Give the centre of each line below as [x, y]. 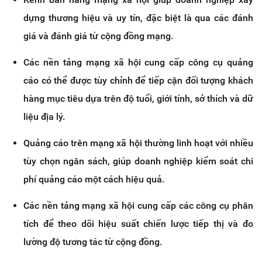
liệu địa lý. [44, 117]
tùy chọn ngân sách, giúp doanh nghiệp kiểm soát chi [138, 161]
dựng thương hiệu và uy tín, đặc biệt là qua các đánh [138, 18]
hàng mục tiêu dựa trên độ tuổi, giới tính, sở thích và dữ [138, 99]
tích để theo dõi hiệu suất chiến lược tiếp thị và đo [138, 224]
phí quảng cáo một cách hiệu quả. [94, 180]
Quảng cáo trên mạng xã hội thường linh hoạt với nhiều [138, 143]
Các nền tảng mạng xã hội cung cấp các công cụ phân [138, 206]
